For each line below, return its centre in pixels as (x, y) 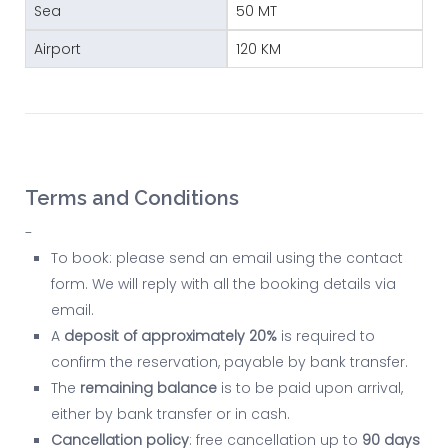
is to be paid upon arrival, (310, 388)
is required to (326, 336)
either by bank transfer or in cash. (170, 414)
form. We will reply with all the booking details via (223, 284)
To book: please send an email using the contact (227, 258)
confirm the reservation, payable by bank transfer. (229, 362)
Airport (57, 49)
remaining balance (148, 388)
